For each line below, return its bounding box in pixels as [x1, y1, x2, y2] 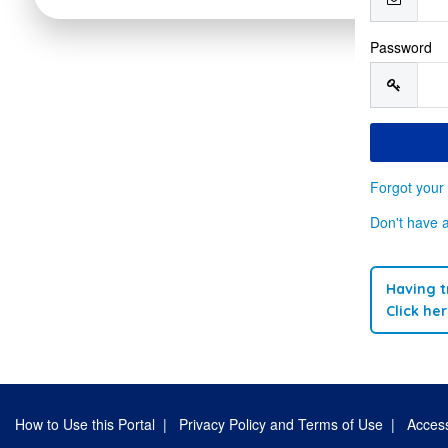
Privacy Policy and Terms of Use [179, 414, 383, 434]
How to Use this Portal [15, 414, 155, 434]
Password [369, 37, 432, 57]
